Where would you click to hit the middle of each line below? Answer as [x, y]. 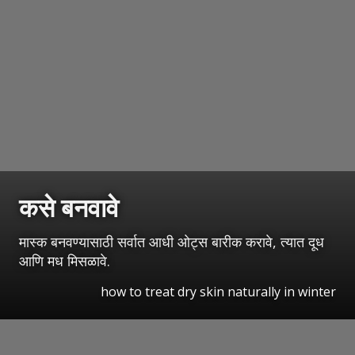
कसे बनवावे [69, 208]
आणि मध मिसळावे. [65, 261]
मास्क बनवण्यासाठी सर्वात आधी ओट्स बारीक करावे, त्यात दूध [172, 242]
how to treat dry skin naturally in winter [218, 292]
